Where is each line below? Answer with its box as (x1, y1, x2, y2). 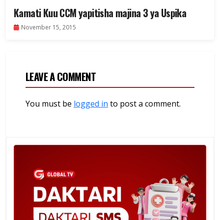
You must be (26, 98, 74, 110)
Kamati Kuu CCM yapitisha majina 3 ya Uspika (14, 5, 187, 21)
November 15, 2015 (21, 23, 76, 32)
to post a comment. (108, 98, 181, 110)
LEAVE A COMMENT (26, 69, 96, 84)
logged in (74, 98, 108, 110)
